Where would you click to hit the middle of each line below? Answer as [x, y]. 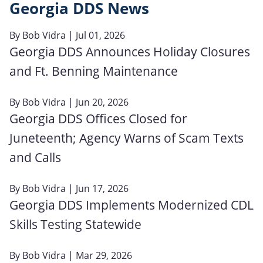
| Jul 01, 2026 [95, 35]
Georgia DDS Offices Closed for [98, 118]
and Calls [35, 157]
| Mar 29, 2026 [99, 255]
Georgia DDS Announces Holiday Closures [130, 51]
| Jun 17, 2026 [97, 188]
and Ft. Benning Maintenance [94, 71]
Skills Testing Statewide [75, 224]
